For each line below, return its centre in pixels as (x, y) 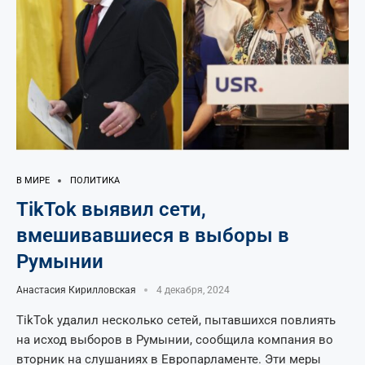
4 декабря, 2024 (193, 290)
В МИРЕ (33, 180)
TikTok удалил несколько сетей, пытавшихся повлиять (176, 320)
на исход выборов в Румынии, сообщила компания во (175, 340)
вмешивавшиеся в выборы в (153, 235)
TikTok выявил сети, (111, 209)
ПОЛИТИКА (95, 180)
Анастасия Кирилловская (76, 290)
